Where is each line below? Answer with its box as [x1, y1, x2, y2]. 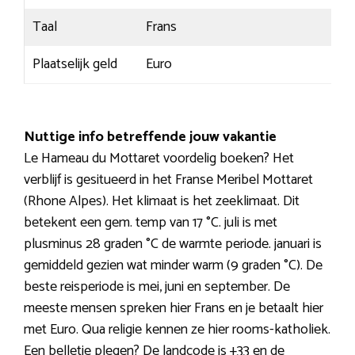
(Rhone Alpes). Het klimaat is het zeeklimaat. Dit [24, 189, 300, 214]
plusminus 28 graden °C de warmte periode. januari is [24, 232, 322, 257]
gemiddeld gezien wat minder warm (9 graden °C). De [24, 254, 323, 278]
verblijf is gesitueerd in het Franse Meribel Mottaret [24, 168, 313, 193]
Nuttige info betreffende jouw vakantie [24, 125, 277, 150]
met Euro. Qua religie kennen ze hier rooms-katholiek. [24, 318, 330, 342]
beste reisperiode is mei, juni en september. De [24, 275, 290, 300]
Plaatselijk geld [32, 52, 117, 77]
